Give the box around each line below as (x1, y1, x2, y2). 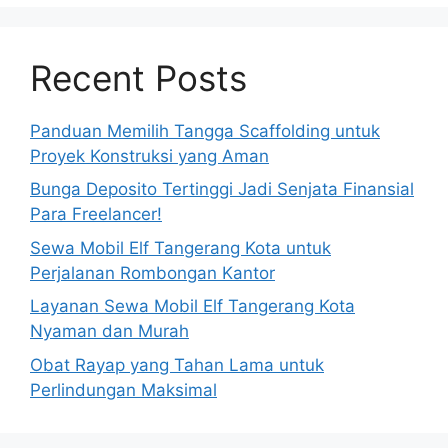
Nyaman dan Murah (30, 321, 189, 341)
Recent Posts (30, 56, 247, 99)
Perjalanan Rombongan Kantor (30, 262, 275, 283)
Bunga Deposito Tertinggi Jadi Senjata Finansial (30, 179, 414, 199)
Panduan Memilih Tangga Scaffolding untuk (30, 120, 380, 141)
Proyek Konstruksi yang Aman (30, 145, 269, 166)
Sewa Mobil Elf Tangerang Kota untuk (30, 237, 331, 258)
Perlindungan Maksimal (30, 379, 217, 400)
